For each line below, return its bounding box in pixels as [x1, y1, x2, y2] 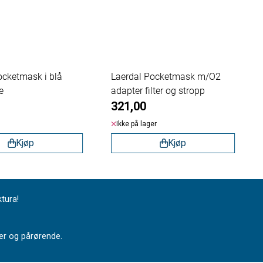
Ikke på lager [116, 119, 157, 128]
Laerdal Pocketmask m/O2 [110, 70, 221, 82]
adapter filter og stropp [110, 85, 205, 96]
